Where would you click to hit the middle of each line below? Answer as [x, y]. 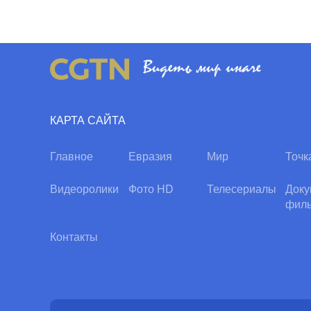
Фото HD [151, 189]
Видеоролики [84, 189]
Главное [72, 156]
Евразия [151, 156]
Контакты [74, 237]
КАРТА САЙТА [88, 120]
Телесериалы [242, 189]
